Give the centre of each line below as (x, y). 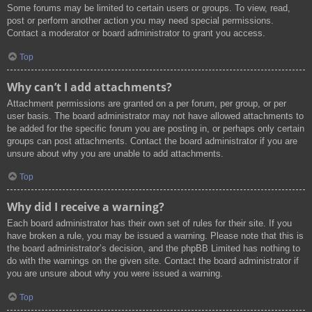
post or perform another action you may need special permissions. (140, 21)
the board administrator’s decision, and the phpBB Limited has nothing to (154, 249)
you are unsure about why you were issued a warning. (115, 274)
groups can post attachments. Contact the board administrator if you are (152, 141)
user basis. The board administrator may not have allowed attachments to (155, 116)
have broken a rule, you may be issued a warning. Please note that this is (155, 236)
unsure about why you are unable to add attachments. (115, 153)
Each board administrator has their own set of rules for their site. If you (149, 224)
